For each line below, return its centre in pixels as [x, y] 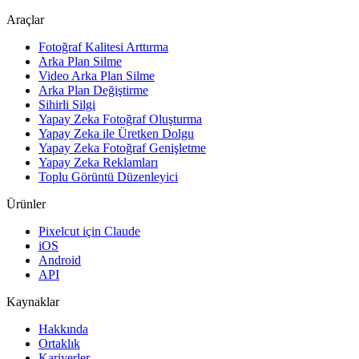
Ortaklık [59, 343]
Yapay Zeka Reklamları [98, 162]
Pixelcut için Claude [89, 231]
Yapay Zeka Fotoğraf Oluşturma [120, 119]
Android [60, 260]
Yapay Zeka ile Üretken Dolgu [116, 133]
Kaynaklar [33, 301]
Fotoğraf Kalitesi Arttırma [103, 46]
